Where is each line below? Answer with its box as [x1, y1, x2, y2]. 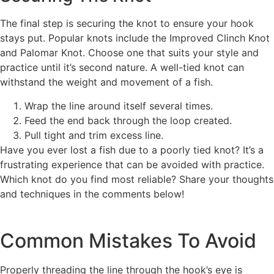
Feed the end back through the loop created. [24, 114, 232, 127]
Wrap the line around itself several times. [24, 99, 213, 112]
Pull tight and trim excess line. [24, 128, 163, 141]
